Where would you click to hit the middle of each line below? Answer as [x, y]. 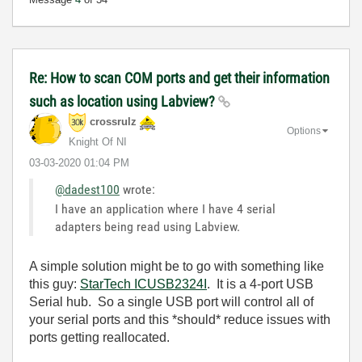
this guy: [55, 284]
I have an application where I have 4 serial [165, 209]
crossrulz [113, 122]
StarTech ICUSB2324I [143, 284]
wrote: [137, 189]
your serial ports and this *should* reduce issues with [180, 320]
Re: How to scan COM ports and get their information [179, 78]
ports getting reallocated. [99, 337]
